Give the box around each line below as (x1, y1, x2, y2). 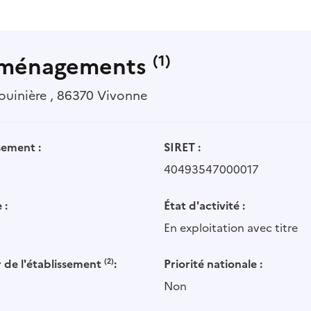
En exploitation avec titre (164, 219, 298, 236)
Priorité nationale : (164, 255, 262, 272)
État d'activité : (164, 197, 245, 214)
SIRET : (164, 139, 201, 155)
